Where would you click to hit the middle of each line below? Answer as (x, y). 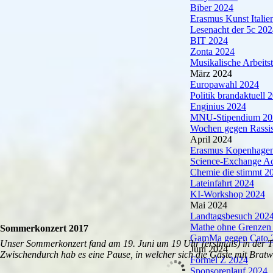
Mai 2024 (209, 205)
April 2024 (211, 139)
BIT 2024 (209, 41)
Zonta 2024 (212, 51)
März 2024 (211, 73)
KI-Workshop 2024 (228, 194)
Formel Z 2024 (219, 260)
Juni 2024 (209, 249)
